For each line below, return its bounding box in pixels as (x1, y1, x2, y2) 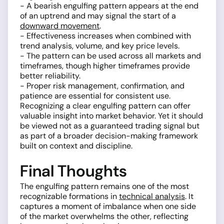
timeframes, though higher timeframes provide (20, 60, 190, 71)
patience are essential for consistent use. (20, 90, 170, 101)
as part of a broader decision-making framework (20, 130, 198, 141)
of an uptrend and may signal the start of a (20, 10, 176, 21)
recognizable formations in (20, 190, 119, 201)
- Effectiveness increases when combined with (20, 30, 191, 41)
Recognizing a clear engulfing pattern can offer (20, 100, 190, 111)
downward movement (20, 20, 99, 31)
